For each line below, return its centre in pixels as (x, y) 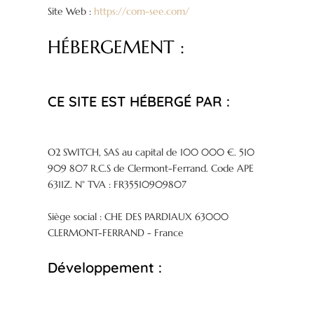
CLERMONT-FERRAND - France (116, 233)
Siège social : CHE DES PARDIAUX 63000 (138, 217)
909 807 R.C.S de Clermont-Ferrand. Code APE (151, 169)
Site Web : (71, 12)
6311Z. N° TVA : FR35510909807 (117, 185)
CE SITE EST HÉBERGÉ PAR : (139, 102)
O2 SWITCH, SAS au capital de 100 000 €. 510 (151, 152)
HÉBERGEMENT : (116, 47)
